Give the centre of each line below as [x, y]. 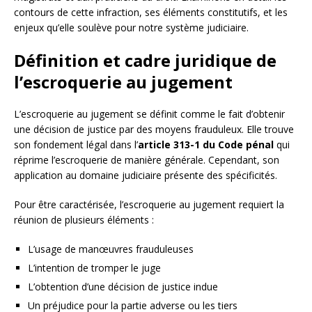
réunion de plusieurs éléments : [84, 220]
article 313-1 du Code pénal [206, 145]
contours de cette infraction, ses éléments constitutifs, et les [151, 13]
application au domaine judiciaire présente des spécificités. [146, 175]
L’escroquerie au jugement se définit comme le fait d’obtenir [149, 114]
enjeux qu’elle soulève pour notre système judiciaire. [131, 28]
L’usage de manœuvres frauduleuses [111, 249]
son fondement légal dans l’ [76, 145]
